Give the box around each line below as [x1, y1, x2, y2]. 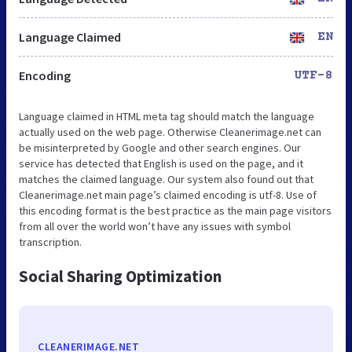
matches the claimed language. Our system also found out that [19, 171, 313, 186]
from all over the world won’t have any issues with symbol [19, 218, 291, 233]
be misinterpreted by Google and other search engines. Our [19, 140, 301, 155]
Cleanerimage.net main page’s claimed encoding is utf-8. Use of [19, 187, 317, 202]
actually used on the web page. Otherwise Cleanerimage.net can [19, 124, 321, 139]
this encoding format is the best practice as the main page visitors [19, 203, 332, 218]
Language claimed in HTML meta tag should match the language [19, 108, 314, 123]
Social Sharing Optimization [19, 265, 222, 287]
